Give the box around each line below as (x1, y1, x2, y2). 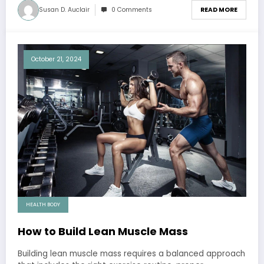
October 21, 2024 (31, 54, 81, 64)
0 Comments (111, 5, 152, 14)
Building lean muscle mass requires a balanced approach (18, 248, 245, 260)
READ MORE (200, 5, 237, 15)
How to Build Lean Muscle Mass (18, 224, 188, 239)
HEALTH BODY (26, 201, 60, 209)
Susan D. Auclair (39, 5, 90, 14)
